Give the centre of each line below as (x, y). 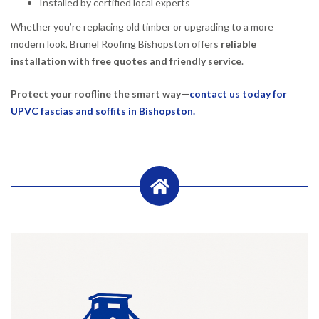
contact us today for (238, 94)
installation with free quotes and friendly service (126, 61)
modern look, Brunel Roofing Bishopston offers (116, 44)
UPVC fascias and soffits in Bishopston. (103, 111)
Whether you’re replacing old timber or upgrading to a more (142, 27)
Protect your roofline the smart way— (100, 94)
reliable (239, 44)
